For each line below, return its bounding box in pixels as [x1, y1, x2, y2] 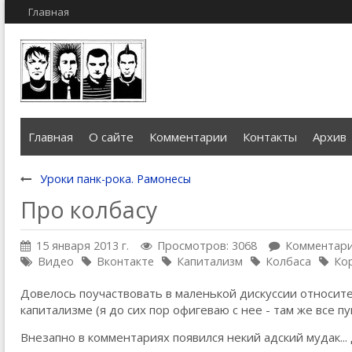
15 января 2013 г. [36, 238, 129, 253]
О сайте [89, 129, 134, 145]
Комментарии [149, 129, 227, 145]
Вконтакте [97, 254, 154, 269]
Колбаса [266, 254, 311, 269]
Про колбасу [20, 195, 157, 225]
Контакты [243, 129, 297, 145]
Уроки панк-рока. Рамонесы [40, 171, 191, 186]
